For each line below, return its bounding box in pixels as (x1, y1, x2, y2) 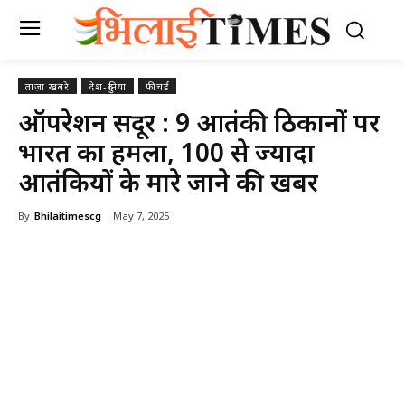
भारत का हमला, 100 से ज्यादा (18, 135, 315, 170)
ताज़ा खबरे (25, 80, 70, 94)
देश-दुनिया (89, 80, 127, 94)
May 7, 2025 (113, 209, 169, 223)
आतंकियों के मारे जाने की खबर (18, 165, 318, 200)
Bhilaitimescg (34, 209, 101, 223)
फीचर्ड (146, 80, 169, 94)
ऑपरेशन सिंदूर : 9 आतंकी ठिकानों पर (18, 105, 380, 140)
